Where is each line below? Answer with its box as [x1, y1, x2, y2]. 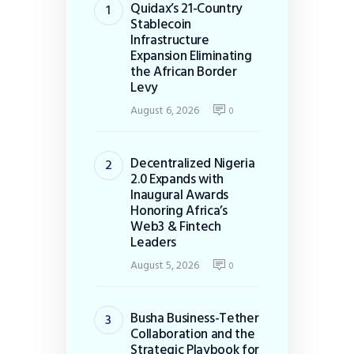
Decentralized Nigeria [130, 153, 255, 175]
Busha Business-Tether [130, 307, 259, 329]
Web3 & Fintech [130, 216, 221, 238]
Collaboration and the [130, 322, 255, 345]
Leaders [130, 232, 177, 254]
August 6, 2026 [130, 100, 200, 119]
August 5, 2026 [130, 255, 200, 274]
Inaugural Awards [130, 184, 228, 206]
